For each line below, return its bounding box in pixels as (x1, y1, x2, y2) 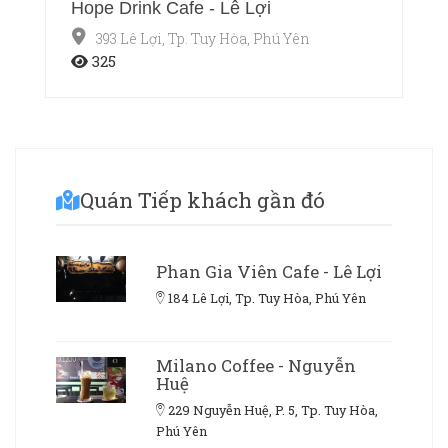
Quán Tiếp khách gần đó (80, 185, 325, 214)
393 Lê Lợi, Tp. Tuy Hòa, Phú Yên (96, 28, 310, 48)
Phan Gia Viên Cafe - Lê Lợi (156, 259, 382, 283)
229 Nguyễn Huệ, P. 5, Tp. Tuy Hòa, (168, 401, 378, 418)
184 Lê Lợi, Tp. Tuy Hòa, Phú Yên (168, 289, 366, 306)
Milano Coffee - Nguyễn (156, 353, 356, 377)
